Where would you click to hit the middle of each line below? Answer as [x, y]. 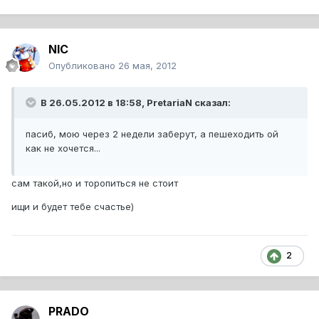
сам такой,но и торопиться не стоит [95, 183]
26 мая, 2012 [147, 66]
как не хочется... [63, 148]
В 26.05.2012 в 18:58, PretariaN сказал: [135, 103]
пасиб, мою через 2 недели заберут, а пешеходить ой [152, 134]
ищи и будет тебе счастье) [73, 207]
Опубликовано [83, 66]
